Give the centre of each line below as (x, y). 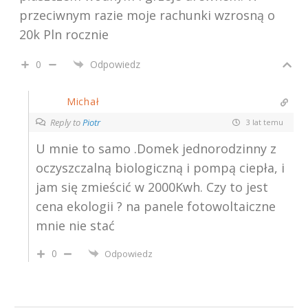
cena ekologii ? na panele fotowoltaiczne (156, 206)
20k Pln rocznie (64, 34)
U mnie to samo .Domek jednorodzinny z (156, 148)
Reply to (66, 122)
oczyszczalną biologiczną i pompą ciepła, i (160, 167)
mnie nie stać (75, 225)
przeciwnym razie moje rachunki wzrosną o (147, 15)
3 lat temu (264, 122)
